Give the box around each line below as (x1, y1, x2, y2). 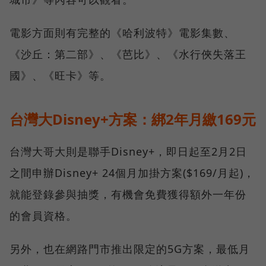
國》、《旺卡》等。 (9, 68, 111, 83)
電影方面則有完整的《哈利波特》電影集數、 (9, 26, 235, 40)
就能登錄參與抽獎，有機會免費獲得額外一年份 (9, 187, 246, 202)
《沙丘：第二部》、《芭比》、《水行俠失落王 (9, 47, 246, 62)
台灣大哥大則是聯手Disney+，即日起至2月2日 (9, 144, 247, 159)
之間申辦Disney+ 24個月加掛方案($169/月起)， (9, 166, 255, 180)
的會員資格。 (9, 208, 77, 223)
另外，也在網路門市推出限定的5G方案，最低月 (9, 242, 250, 256)
